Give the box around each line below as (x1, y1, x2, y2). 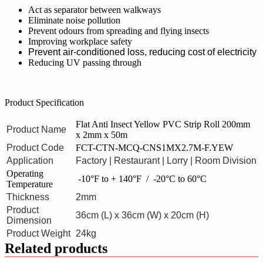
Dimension (6, 215, 52, 225)
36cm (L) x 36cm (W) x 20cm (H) (76, 210, 209, 220)
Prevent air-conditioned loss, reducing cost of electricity (28, 46, 257, 57)
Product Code (6, 142, 64, 153)
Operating (6, 168, 43, 178)
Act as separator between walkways (28, 4, 161, 15)
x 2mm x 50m (76, 129, 127, 140)
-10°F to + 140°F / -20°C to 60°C (76, 173, 207, 184)
